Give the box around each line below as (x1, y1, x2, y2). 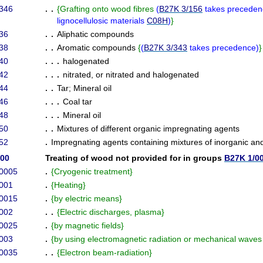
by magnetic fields (54, 221, 121, 230)
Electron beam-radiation (60, 248, 149, 257)
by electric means (54, 194, 119, 203)
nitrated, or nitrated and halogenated (63, 70, 199, 79)
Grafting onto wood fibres (60, 4, 156, 14)
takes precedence (187, 43, 256, 52)
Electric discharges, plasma (60, 207, 161, 217)
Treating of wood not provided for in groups (45, 153, 224, 163)
